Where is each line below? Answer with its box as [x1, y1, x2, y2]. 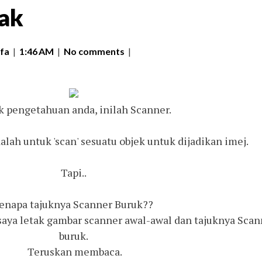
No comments [64, 46, 125, 57]
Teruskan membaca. [25, 244, 122, 259]
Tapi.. [61, 166, 87, 180]
